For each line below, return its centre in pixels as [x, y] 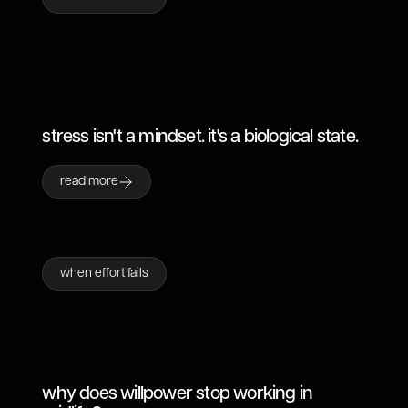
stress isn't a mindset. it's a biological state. [200, 137]
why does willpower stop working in [178, 393]
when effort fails [105, 273]
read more [90, 181]
